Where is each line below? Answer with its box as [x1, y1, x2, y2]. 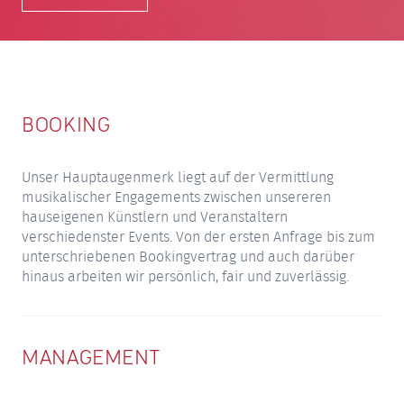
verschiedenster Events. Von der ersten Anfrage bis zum [22, 226, 375, 248]
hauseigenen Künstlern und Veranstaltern [22, 207, 288, 228]
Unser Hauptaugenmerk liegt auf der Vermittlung [22, 167, 334, 188]
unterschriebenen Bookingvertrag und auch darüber [22, 246, 354, 268]
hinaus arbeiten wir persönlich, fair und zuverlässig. [22, 266, 349, 288]
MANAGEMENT [22, 349, 161, 369]
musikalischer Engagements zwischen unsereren [22, 187, 331, 208]
